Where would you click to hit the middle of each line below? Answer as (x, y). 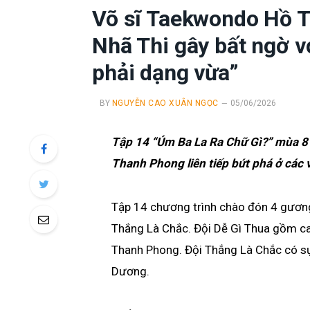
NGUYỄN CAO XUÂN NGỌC (165, 103)
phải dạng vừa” (165, 73)
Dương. (130, 271)
